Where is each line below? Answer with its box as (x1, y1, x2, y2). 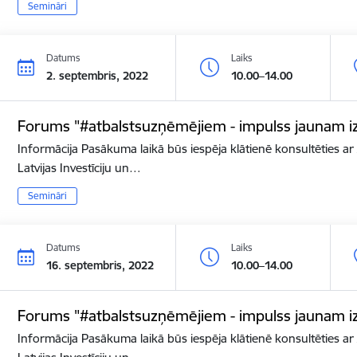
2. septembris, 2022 (46, 68, 149, 83)
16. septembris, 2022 (46, 257, 155, 273)
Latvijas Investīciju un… (18, 159, 142, 175)
